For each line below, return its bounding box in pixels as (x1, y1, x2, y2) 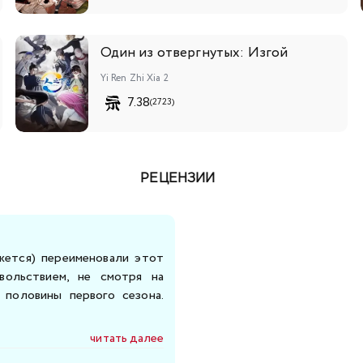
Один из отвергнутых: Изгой (100, 42, 288, 63)
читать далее (90, 329, 164, 348)
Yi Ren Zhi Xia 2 (100, 70, 169, 85)
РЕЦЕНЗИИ (140, 172, 216, 185)
